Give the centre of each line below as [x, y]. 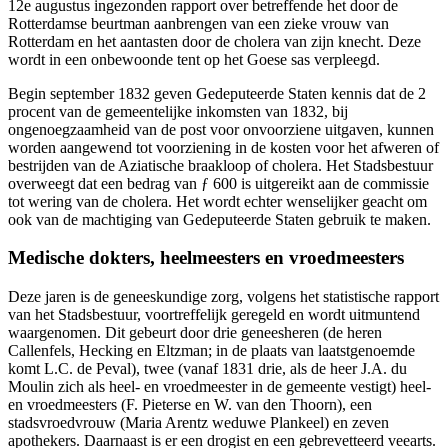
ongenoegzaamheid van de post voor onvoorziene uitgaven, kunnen [221, 129]
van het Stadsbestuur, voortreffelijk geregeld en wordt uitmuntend [214, 315]
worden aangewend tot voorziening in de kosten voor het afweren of [223, 147]
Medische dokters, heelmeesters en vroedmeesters [206, 258]
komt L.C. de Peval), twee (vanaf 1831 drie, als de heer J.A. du [207, 369]
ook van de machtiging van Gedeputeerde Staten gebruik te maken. [219, 219]
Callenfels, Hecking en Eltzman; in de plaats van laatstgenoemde [211, 351]
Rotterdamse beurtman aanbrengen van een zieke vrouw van [198, 23]
